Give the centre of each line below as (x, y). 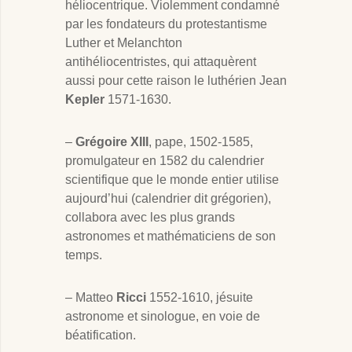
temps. (84, 255)
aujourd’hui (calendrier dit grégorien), (168, 199)
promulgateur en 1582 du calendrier (165, 161)
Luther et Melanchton (124, 43)
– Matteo (91, 298)
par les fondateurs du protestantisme (166, 24)
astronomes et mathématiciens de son (170, 236)
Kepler (85, 100)
